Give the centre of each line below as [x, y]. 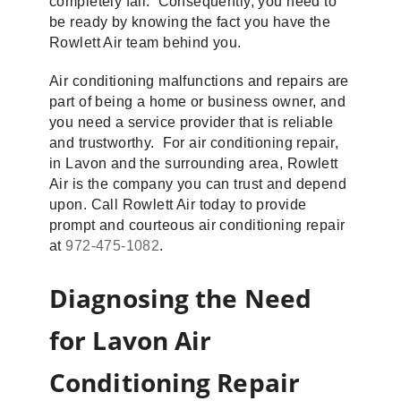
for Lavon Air [131, 340]
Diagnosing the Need [180, 298]
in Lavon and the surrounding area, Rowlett [194, 163]
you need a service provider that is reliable [192, 122]
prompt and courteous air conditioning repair [197, 225]
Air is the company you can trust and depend [198, 184]
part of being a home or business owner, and [198, 102]
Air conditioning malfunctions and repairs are [199, 81]
